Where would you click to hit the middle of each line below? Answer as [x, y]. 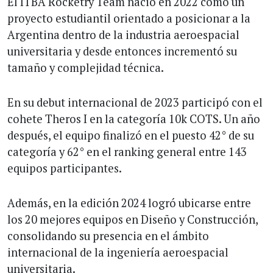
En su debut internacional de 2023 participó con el [135, 102]
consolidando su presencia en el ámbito [108, 236]
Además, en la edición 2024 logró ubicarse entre [129, 203]
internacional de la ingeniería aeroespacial [118, 252]
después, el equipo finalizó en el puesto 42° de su [131, 135]
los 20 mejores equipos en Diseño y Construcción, [133, 219]
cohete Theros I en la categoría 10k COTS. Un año [134, 119]
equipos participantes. [65, 168]
